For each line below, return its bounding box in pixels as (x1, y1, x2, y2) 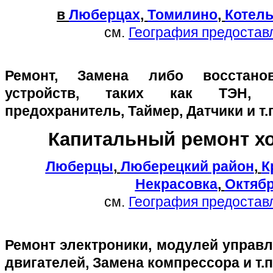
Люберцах (69, 7, 140, 23)
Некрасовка (135, 175, 218, 192)
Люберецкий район (120, 158, 254, 174)
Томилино (147, 7, 218, 23)
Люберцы (45, 158, 113, 174)
